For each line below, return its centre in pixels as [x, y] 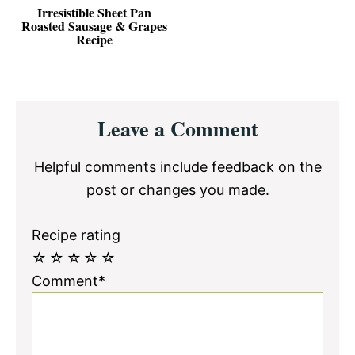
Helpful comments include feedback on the [177, 166]
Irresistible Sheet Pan [95, 12]
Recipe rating [76, 235]
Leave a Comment [177, 128]
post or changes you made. [177, 189]
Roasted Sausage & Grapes [95, 25]
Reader [51, 112]
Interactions [75, 137]
